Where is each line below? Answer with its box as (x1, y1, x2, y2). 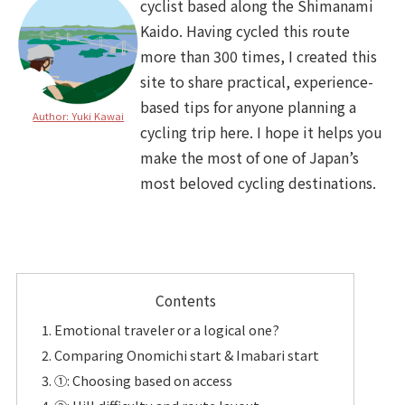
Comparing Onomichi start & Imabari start (53, 345, 319, 365)
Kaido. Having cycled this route (140, 19, 351, 42)
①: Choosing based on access (53, 370, 232, 390)
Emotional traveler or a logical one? (53, 320, 279, 340)
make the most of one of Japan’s (140, 146, 360, 168)
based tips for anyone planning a (140, 95, 357, 118)
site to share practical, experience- (140, 70, 374, 92)
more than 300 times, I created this (140, 44, 378, 67)
